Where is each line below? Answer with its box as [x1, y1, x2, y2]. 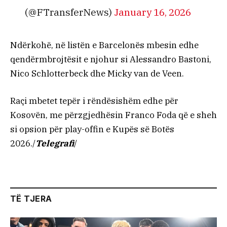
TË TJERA [10, 193, 52, 204]
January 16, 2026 [113, 5, 191, 18]
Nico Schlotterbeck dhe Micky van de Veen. [10, 68, 184, 80]
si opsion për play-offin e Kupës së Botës [10, 124, 174, 135]
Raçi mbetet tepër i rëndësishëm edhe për [10, 95, 178, 107]
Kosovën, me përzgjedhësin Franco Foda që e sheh [10, 109, 217, 121]
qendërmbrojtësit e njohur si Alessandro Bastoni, [10, 54, 211, 65]
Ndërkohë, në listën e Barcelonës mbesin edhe [10, 40, 199, 51]
